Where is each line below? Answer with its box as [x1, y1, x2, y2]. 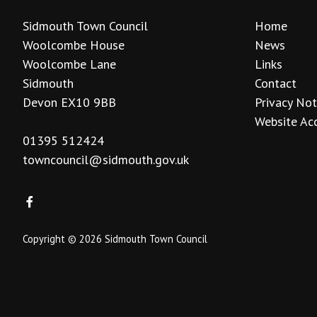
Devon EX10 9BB [23, 93, 116, 110]
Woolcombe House [23, 36, 125, 53]
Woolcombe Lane [23, 55, 116, 72]
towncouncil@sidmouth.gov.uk [23, 151, 189, 168]
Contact [254, 74, 296, 91]
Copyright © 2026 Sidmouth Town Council [23, 232, 207, 246]
